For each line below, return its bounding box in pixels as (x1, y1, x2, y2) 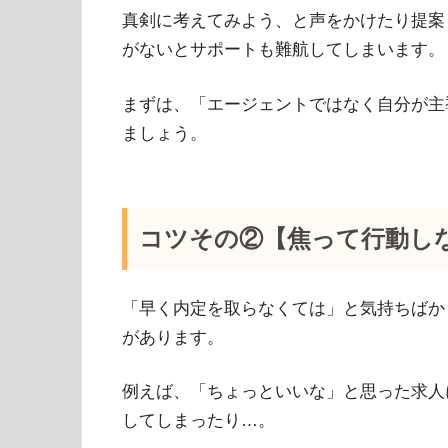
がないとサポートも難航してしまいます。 (122, 40, 445, 60)
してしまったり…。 (122, 411, 275, 431)
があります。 (122, 327, 224, 347)
